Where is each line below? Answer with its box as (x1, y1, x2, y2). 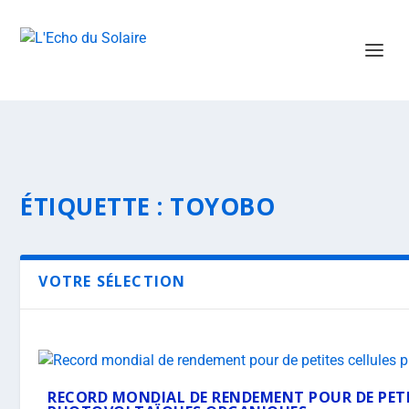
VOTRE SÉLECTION (38, 271, 186, 291)
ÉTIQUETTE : (20, 190, 171, 223)
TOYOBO (170, 190, 276, 223)
